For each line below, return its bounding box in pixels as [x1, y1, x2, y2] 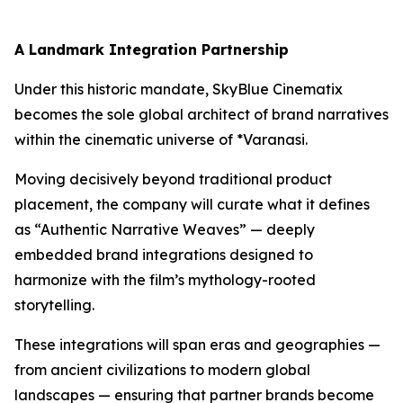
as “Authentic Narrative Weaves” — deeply [14, 219, 315, 238]
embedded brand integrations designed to [14, 245, 313, 264]
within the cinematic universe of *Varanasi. [14, 130, 308, 148]
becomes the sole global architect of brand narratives [14, 104, 389, 123]
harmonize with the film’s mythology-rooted [14, 270, 316, 289]
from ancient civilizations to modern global [14, 360, 310, 379]
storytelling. [14, 295, 94, 314]
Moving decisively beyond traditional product [14, 169, 332, 188]
